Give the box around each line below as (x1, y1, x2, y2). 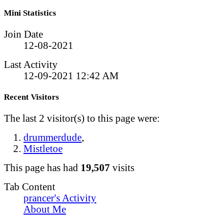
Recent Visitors (4, 92, 59, 102)
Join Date (4, 28, 43, 40)
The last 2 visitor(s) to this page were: (4, 113, 160, 124)
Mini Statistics (4, 8, 56, 18)
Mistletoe (23, 143, 63, 154)
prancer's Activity (23, 193, 96, 204)
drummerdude (23, 132, 82, 143)
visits (110, 162, 134, 174)
